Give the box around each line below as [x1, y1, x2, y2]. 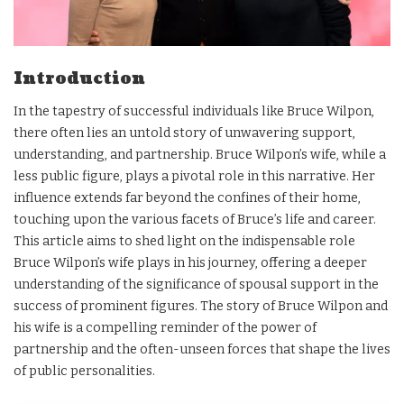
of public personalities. [14, 363, 155, 379]
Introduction [14, 68, 145, 90]
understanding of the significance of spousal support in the [14, 277, 379, 292]
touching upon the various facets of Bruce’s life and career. [14, 212, 376, 227]
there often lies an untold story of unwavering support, [14, 125, 355, 141]
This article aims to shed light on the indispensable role [14, 234, 355, 249]
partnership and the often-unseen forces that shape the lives [14, 342, 390, 357]
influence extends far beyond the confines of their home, [14, 190, 361, 206]
